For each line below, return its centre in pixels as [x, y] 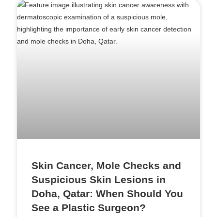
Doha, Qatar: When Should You [107, 194]
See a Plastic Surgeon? [89, 208]
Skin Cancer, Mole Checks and [106, 166]
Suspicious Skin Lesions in [99, 180]
